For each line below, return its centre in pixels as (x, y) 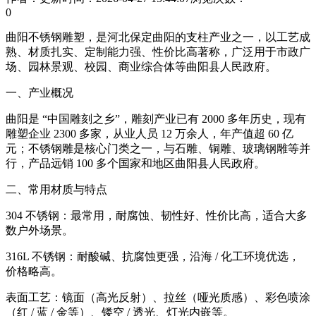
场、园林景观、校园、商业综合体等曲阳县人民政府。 (141, 66)
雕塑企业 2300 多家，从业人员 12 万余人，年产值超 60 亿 (150, 133)
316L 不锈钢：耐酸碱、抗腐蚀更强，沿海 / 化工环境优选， (153, 256)
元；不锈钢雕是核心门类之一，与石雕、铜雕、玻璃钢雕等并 (158, 148)
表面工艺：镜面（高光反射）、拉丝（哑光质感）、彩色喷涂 (158, 297)
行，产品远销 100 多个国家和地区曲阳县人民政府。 (135, 163)
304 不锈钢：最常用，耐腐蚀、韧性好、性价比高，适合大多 (157, 215)
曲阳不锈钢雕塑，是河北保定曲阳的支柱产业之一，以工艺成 (158, 37)
